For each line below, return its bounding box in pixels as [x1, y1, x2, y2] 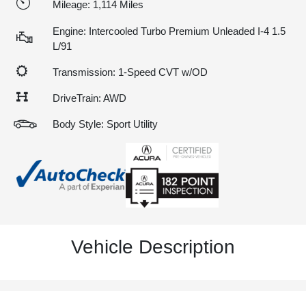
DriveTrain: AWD [53, 92, 126, 104]
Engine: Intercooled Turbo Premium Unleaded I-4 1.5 [53, 25, 286, 37]
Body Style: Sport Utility [53, 118, 158, 130]
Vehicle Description [71, 236, 235, 258]
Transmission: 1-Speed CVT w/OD [53, 66, 208, 78]
